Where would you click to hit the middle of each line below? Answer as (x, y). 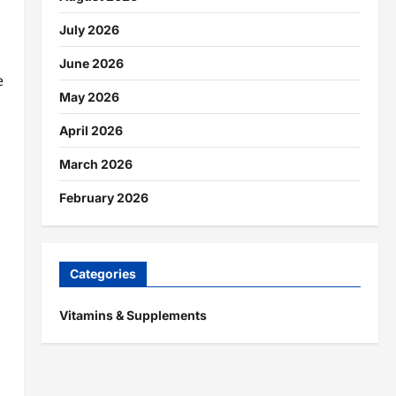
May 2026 (89, 97)
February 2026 (103, 198)
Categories (103, 274)
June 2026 (91, 63)
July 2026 (89, 30)
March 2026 (95, 164)
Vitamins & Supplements (133, 315)
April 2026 (91, 130)
